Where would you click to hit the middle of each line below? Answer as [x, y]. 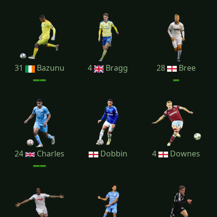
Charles [50, 154]
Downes [184, 154]
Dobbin [113, 154]
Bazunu [50, 68]
